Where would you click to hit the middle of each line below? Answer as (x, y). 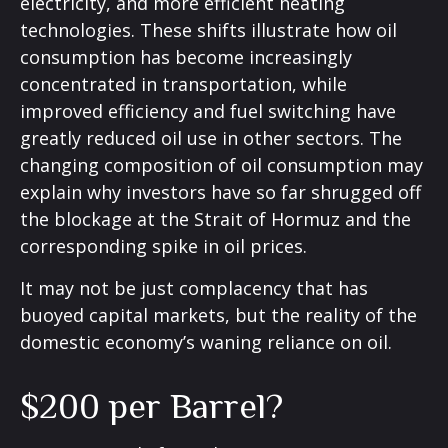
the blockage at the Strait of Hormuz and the (215, 218)
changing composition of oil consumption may (221, 164)
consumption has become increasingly (186, 56)
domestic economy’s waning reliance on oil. (206, 341)
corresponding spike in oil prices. (163, 245)
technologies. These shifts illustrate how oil (208, 29)
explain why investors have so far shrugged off (220, 191)
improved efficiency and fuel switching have (208, 110)
